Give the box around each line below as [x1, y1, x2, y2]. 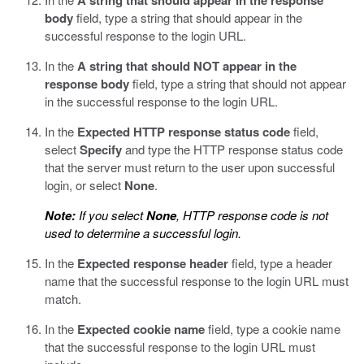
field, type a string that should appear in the [73, 9, 302, 26]
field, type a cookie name [205, 320, 340, 337]
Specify [80, 141, 122, 158]
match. [45, 290, 81, 307]
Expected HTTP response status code [77, 123, 290, 141]
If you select [76, 206, 146, 223]
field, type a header [228, 254, 332, 271]
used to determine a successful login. [45, 224, 241, 241]
